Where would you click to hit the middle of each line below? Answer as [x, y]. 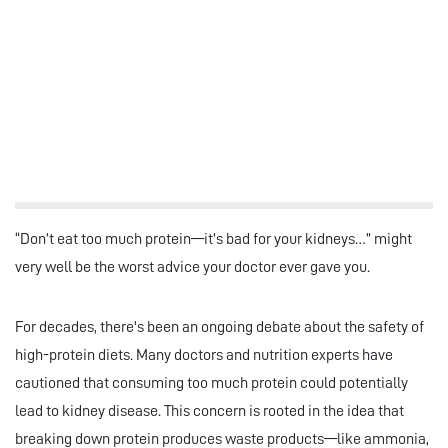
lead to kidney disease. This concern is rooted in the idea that [209, 411]
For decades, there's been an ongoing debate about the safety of [219, 327]
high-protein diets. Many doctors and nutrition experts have [204, 355]
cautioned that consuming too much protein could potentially [211, 383]
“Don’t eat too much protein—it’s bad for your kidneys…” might [213, 239]
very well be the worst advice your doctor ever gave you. [192, 267]
